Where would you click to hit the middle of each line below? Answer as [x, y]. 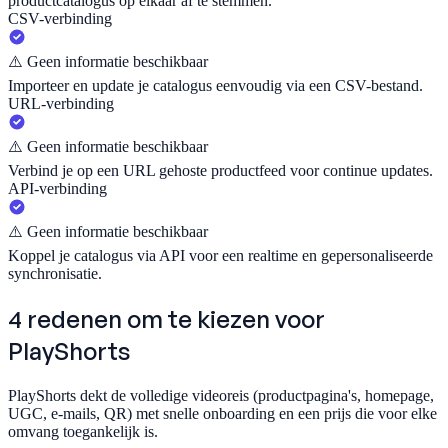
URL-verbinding [61, 104]
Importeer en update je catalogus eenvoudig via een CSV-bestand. [215, 86]
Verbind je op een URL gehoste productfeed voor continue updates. [220, 171]
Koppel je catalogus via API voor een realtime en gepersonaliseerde [220, 256]
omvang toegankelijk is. [83, 431]
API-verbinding [57, 189]
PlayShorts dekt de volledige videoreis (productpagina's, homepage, [221, 395]
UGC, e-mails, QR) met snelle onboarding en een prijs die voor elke [222, 413]
